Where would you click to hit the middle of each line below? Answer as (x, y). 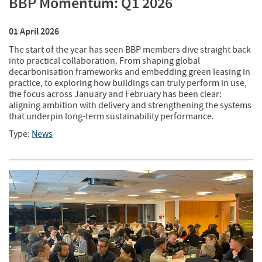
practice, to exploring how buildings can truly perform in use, (128, 83)
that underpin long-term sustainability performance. (111, 117)
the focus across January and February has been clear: (115, 94)
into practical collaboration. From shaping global (104, 61)
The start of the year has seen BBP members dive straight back (130, 50)
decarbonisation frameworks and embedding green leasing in (130, 72)
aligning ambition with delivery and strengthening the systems (130, 106)
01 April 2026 (34, 32)
